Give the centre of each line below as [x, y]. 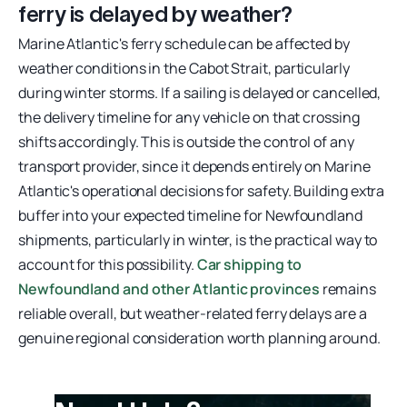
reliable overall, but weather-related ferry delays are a [193, 313]
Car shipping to [249, 264]
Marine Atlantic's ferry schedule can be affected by [184, 43]
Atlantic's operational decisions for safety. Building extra [202, 190]
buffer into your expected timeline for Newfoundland [190, 215]
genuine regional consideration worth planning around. [199, 338]
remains [348, 288]
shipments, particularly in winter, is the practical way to [198, 239]
